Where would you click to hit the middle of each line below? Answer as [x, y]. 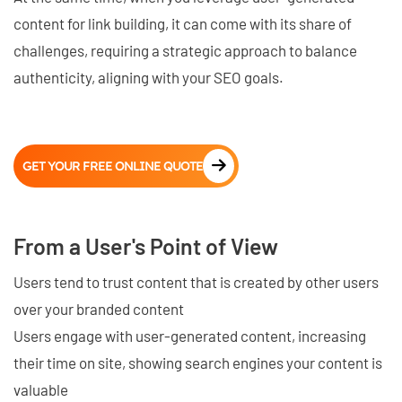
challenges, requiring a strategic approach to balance [185, 50]
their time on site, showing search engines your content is [198, 362]
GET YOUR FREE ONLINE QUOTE [113, 166]
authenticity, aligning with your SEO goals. [149, 77]
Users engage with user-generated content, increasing [190, 335]
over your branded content [99, 308]
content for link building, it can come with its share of [183, 23]
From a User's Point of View [146, 245]
